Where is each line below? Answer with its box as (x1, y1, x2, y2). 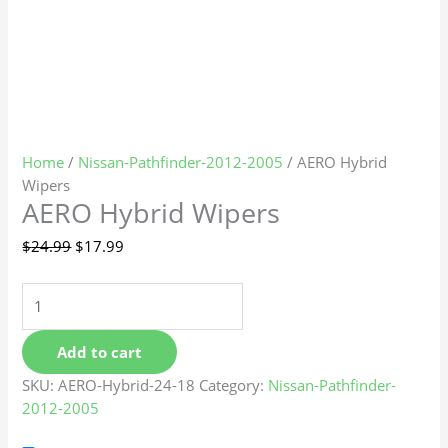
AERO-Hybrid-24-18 (58, 375, 196, 396)
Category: (199, 375, 269, 396)
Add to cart (57, 342, 143, 363)
